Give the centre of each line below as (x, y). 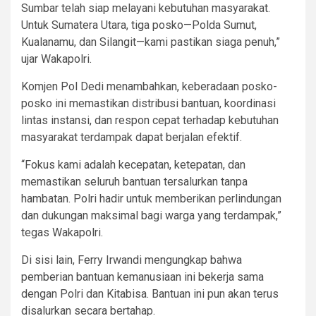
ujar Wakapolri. (56, 59)
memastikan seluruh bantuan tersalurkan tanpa (134, 181)
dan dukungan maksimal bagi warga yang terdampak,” (151, 215)
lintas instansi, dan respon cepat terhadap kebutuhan (150, 120)
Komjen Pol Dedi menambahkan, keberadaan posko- (149, 86)
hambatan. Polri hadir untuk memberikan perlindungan (151, 198)
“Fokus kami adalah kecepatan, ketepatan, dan (133, 164)
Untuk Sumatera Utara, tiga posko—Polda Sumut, (139, 25)
